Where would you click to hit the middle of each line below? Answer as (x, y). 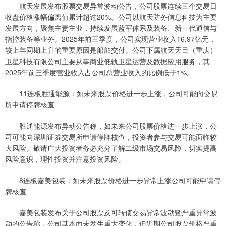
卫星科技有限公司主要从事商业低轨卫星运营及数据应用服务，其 (107, 61)
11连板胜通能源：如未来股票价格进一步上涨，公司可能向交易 (111, 94)
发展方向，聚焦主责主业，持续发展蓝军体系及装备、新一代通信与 (111, 28)
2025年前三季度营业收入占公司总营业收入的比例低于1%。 (99, 72)
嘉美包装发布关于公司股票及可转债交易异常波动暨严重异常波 (111, 213)
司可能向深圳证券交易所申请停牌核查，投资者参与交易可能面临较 (111, 137)
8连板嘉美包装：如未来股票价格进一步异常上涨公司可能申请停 (113, 180)
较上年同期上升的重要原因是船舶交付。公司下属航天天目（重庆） (111, 50)
